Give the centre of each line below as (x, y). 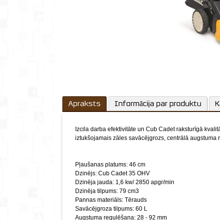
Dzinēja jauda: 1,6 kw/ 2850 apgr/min (125, 182)
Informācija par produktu (158, 104)
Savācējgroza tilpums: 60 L (111, 209)
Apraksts (84, 104)
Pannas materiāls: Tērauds (111, 200)
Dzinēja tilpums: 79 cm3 (107, 191)
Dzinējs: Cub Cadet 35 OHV (112, 173)
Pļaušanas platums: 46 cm (110, 165)
